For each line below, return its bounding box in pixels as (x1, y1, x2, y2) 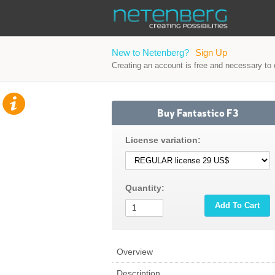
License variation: (125, 135, 201, 145)
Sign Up (195, 47, 227, 58)
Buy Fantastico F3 (157, 106, 239, 119)
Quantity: (125, 183, 165, 193)
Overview (117, 247, 153, 257)
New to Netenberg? (112, 47, 189, 58)
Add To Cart (215, 201, 260, 210)
